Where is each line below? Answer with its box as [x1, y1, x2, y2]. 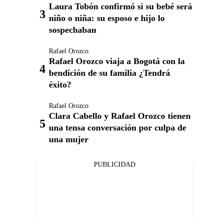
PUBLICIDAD [93, 161, 135, 169]
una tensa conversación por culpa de [49, 123, 186, 133]
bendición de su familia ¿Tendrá [49, 68, 170, 78]
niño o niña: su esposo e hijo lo [49, 13, 165, 23]
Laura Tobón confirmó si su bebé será [49, 1, 192, 12]
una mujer [49, 134, 88, 145]
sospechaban [49, 25, 96, 35]
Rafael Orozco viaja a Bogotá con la [49, 56, 185, 66]
